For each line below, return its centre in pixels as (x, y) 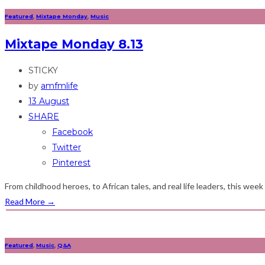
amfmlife (59, 85)
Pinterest (71, 162)
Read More (26, 201)
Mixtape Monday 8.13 (74, 44)
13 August (49, 101)
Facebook (72, 132)
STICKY (43, 70)
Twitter (67, 147)
